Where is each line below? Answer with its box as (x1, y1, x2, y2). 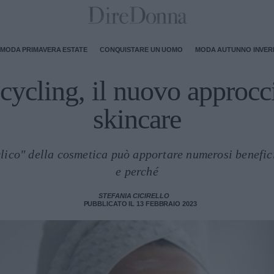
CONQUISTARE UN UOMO (99, 45, 183, 53)
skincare (93, 103, 181, 135)
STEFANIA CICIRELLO (98, 192, 169, 199)
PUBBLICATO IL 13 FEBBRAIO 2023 (83, 200, 197, 207)
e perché (116, 165, 158, 178)
